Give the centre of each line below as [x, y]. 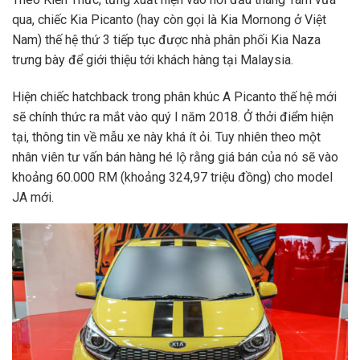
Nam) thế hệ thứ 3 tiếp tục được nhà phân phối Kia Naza [166, 39]
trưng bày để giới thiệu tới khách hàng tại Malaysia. [153, 59]
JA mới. [33, 197]
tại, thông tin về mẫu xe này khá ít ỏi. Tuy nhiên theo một [166, 137]
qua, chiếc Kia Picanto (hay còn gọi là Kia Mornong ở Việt [169, 19]
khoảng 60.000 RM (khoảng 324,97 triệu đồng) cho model [172, 177]
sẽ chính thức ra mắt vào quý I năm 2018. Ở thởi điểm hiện [173, 117]
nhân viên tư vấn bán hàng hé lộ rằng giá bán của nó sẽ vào [175, 157]
